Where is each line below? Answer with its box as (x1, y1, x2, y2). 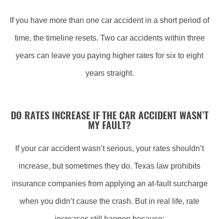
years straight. (85, 69, 134, 77)
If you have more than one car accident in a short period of (10, 16, 209, 24)
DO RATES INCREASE (10, 111, 90, 121)
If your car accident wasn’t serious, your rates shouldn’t (15, 144, 204, 153)
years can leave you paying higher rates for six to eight (16, 51, 203, 60)
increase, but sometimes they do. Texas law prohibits (19, 162, 200, 170)
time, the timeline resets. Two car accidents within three (14, 34, 205, 42)
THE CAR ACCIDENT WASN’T (99, 111, 209, 121)
